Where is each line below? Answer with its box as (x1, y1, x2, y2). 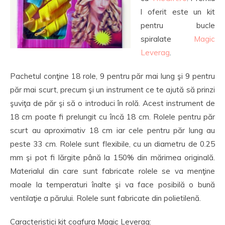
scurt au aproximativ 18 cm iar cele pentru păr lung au (10, 126, 215, 135)
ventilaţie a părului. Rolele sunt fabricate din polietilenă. (10, 193, 201, 203)
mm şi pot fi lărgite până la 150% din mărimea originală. (10, 153, 215, 162)
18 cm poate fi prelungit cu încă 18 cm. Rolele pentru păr (10, 112, 215, 122)
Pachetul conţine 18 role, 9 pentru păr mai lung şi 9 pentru (10, 71, 215, 81)
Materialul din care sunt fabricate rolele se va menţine (10, 166, 215, 176)
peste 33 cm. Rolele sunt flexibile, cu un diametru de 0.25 (10, 139, 215, 149)
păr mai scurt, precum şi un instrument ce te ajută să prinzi (10, 85, 215, 94)
